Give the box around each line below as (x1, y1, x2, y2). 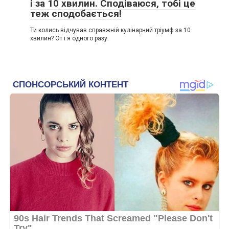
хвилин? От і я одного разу (30, 35, 107, 42)
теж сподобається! (30, 8, 122, 19)
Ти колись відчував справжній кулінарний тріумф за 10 (30, 27, 191, 34)
